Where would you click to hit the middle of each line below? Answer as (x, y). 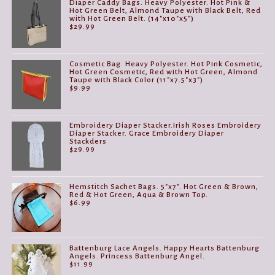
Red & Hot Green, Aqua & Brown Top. (139, 195)
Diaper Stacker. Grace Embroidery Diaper (147, 133)
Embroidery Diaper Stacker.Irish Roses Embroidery (166, 125)
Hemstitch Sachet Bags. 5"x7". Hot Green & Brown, (164, 187)
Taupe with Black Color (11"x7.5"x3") (137, 80)
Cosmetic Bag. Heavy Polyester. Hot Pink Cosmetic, (166, 64)
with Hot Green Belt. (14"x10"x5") (132, 18)
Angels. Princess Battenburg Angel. (137, 256)
